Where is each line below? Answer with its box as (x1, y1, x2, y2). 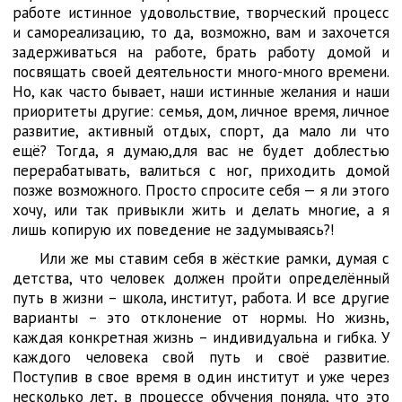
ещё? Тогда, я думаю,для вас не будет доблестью (13, 141, 389, 161)
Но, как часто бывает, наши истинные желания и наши (13, 82, 389, 101)
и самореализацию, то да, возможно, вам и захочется (13, 22, 389, 42)
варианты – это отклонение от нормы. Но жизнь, (13, 308, 389, 328)
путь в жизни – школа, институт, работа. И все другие (13, 288, 389, 308)
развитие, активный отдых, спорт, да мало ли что (13, 121, 389, 141)
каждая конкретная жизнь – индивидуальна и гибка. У (13, 328, 389, 347)
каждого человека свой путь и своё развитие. (13, 347, 389, 367)
